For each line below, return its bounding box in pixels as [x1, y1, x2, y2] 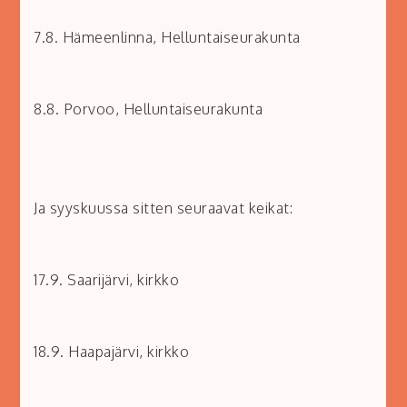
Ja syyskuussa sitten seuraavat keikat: [34, 199, 293, 218]
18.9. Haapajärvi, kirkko [34, 342, 190, 362]
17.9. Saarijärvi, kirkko [34, 271, 180, 290]
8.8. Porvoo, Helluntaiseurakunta [34, 100, 263, 119]
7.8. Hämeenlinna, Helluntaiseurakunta [34, 28, 301, 47]
